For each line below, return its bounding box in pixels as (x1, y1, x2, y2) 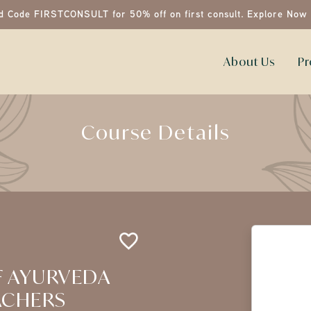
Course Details (81, 120, 230, 144)
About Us (223, 55, 276, 69)
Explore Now (247, 10, 308, 19)
